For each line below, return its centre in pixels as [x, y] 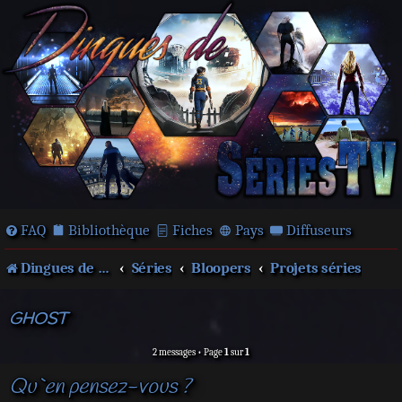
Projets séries [316, 268]
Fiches [192, 230]
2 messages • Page [188, 352]
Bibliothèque [109, 230]
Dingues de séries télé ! [59, 268]
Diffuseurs [319, 230]
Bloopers [221, 268]
